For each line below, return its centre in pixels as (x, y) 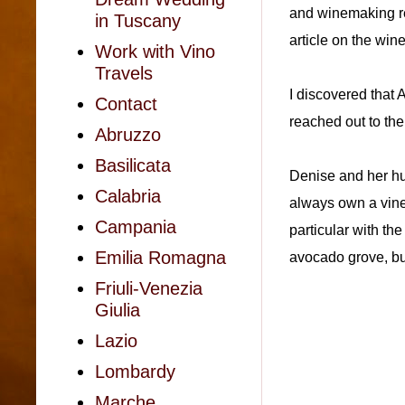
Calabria (128, 196)
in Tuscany (138, 21)
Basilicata (133, 165)
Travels (124, 73)
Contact (126, 104)
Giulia (118, 310)
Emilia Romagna (160, 258)
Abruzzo (128, 135)
